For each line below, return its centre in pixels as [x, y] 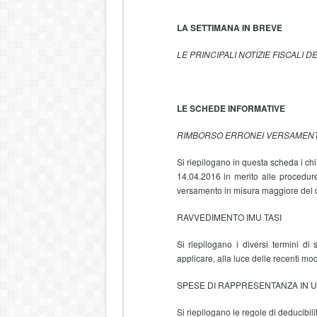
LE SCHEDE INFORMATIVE [231, 108]
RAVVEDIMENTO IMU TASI [229, 217]
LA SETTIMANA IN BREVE [229, 28]
